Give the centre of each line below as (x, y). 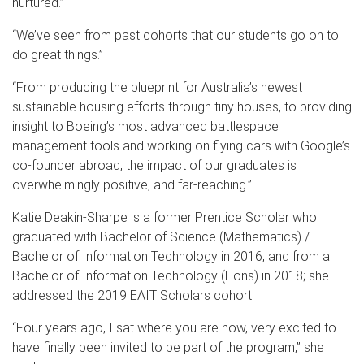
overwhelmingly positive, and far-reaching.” (132, 184)
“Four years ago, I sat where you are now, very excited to (174, 327)
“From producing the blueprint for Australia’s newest (157, 87)
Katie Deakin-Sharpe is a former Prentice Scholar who (165, 217)
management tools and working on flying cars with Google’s (181, 145)
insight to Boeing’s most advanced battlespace (145, 126)
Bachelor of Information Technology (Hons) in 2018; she (171, 275)
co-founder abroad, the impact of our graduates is (154, 165)
